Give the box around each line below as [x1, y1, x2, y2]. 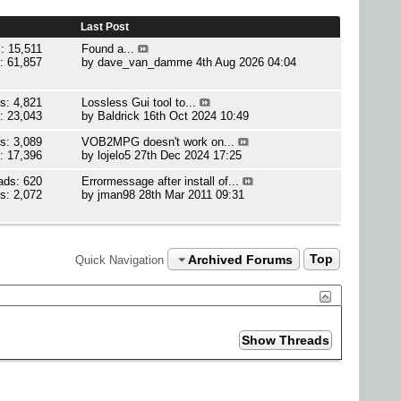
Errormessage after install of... [81, 175, 240, 188]
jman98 [98, 188, 136, 201]
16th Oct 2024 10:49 [143, 109, 250, 123]
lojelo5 [98, 149, 132, 162]
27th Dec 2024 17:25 [134, 149, 243, 162]
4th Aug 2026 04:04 [196, 55, 297, 69]
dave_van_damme [98, 55, 193, 69]
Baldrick [98, 109, 141, 123]
